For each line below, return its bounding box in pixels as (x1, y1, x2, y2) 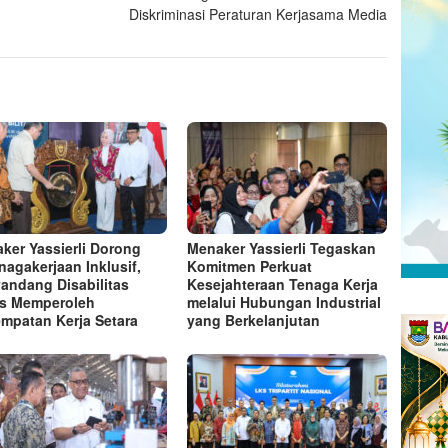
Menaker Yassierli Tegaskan (187, 237, 377, 258)
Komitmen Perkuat (187, 255, 313, 276)
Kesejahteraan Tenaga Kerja (187, 273, 379, 294)
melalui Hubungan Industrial (187, 291, 382, 312)
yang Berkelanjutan (187, 309, 321, 330)
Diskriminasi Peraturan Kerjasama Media (129, 3, 388, 24)
